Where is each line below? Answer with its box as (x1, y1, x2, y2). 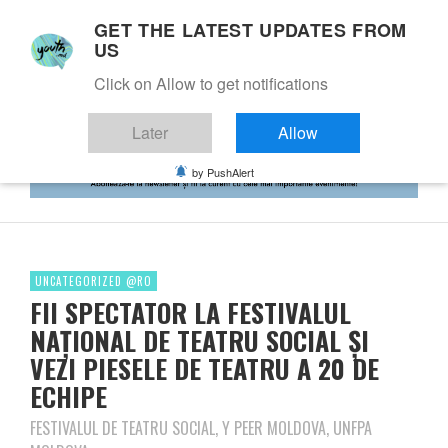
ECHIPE (30, 376, 107, 416)
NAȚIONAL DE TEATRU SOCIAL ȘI (30, 320, 369, 360)
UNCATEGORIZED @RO (35, 272, 152, 289)
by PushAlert (192, 164, 254, 180)
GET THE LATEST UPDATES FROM (94, 17, 407, 43)
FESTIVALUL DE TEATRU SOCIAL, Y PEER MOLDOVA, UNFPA (30, 415, 372, 440)
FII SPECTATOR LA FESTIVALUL (30, 292, 351, 332)
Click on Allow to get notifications (94, 72, 328, 95)
